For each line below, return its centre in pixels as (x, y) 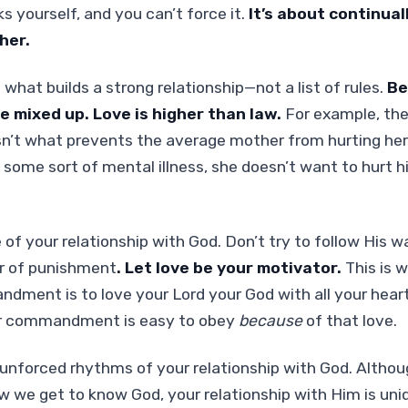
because (270, 320)
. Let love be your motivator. (229, 267)
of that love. (349, 320)
